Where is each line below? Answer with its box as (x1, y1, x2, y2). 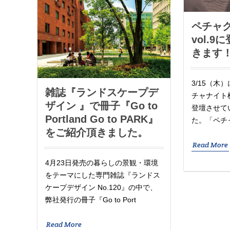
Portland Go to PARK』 (45, 113, 158, 125)
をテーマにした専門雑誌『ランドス (45, 170, 160, 179)
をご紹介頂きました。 (45, 126, 148, 138)
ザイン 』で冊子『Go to (45, 100, 158, 111)
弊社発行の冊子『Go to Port (45, 195, 136, 204)
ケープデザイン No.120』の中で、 (45, 183, 157, 191)
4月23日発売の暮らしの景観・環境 (45, 158, 158, 167)
